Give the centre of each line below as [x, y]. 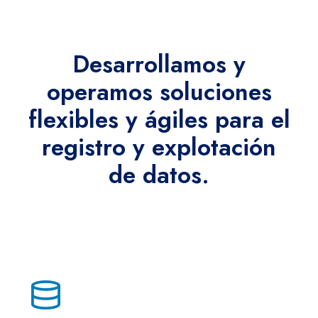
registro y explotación [159, 147]
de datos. [159, 175]
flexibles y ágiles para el [159, 119]
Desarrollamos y [159, 64]
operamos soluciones [159, 92]
